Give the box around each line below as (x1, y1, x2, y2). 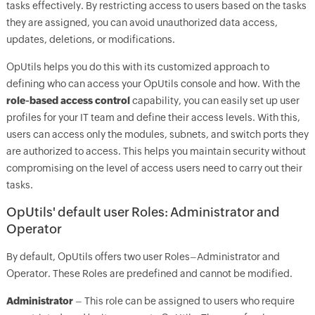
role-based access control (6, 95, 130, 106)
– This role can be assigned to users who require (72, 295, 295, 307)
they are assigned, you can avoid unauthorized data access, (6, 17, 278, 28)
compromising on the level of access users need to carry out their (6, 162, 302, 174)
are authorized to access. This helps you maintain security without (6, 146, 306, 157)
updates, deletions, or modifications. (6, 34, 175, 45)
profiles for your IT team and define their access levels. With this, (6, 112, 300, 123)
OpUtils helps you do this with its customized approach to (6, 61, 269, 72)
